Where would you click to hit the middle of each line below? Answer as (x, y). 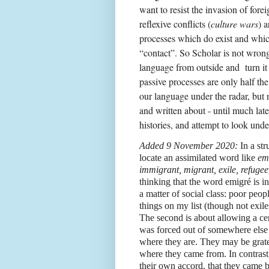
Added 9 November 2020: (189, 145)
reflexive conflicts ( (175, 23)
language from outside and (189, 67)
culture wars (234, 23)
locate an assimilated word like (198, 157)
